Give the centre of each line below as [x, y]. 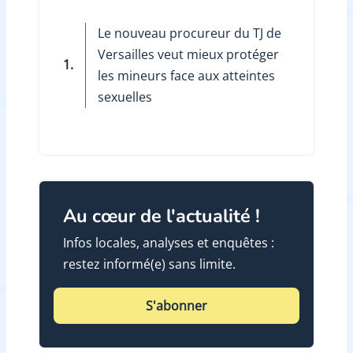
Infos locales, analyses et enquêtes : [168, 243]
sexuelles [124, 97]
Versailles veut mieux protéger [188, 54]
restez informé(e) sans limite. [149, 264]
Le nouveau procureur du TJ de [189, 33]
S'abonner [176, 305]
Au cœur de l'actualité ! [161, 216]
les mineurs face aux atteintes [186, 75]
